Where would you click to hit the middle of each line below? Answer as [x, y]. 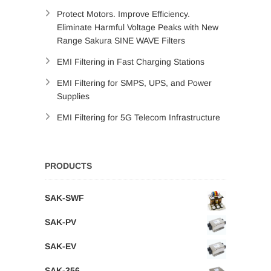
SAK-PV [60, 222]
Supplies [73, 96]
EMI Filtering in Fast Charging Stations [131, 62]
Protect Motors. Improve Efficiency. [123, 14]
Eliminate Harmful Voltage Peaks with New [138, 27]
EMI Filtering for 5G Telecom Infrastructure [139, 117]
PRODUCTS [68, 166]
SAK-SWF [64, 198]
